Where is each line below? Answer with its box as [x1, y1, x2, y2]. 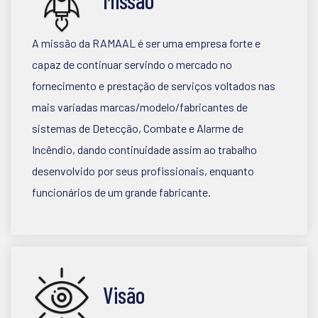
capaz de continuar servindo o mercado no [32, 57, 232, 71]
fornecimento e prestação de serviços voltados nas [32, 79, 275, 92]
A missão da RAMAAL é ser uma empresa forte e [32, 36, 261, 50]
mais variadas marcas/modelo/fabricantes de [32, 100, 248, 114]
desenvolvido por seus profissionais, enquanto [32, 164, 254, 177]
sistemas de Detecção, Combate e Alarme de [32, 121, 243, 135]
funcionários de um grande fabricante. [32, 185, 213, 199]
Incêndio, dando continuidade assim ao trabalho [32, 143, 257, 156]
